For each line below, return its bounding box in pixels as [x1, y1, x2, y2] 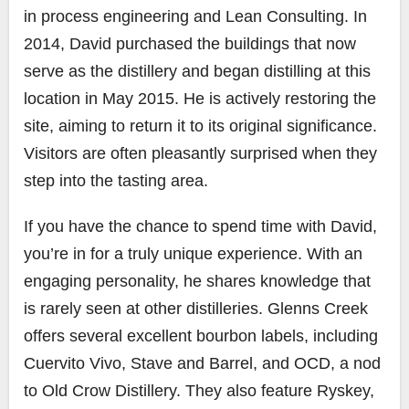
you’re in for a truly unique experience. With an [24, 244, 362, 263]
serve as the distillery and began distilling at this [24, 61, 371, 80]
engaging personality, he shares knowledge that [24, 271, 371, 290]
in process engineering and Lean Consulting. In [24, 6, 367, 26]
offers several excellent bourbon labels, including [24, 326, 378, 345]
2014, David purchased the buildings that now [24, 34, 356, 53]
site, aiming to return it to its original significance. [24, 116, 377, 135]
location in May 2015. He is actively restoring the [24, 89, 376, 108]
